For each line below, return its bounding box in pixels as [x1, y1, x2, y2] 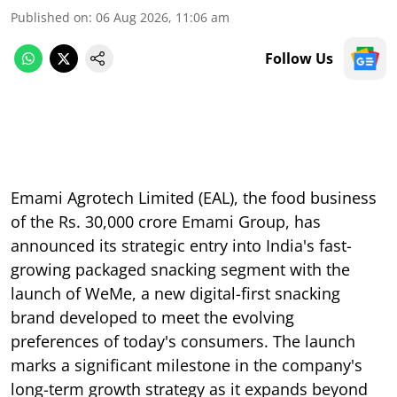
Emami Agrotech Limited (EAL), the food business [11, 187, 377, 209]
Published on [11, 9, 89, 27]
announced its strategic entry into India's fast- [11, 235, 352, 257]
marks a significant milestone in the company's [11, 354, 362, 377]
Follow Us [265, 49, 333, 69]
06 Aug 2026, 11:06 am [96, 9, 230, 27]
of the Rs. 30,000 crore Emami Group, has [11, 211, 321, 233]
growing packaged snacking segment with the [11, 259, 350, 281]
